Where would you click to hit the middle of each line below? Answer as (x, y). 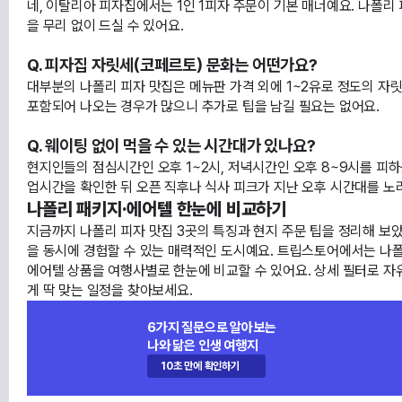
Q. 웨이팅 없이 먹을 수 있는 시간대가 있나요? (171, 145)
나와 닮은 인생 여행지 (203, 345)
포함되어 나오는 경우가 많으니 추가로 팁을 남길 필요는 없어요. (203, 106)
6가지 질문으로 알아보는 (212, 327)
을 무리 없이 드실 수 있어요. (105, 25)
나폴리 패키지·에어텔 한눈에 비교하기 (157, 209)
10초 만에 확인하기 (200, 366)
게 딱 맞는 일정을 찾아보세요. (110, 290)
